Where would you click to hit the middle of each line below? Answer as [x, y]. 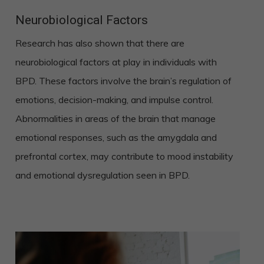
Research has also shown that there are [100, 43]
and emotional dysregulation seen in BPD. [102, 175]
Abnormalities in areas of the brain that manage [115, 118]
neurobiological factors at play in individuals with [116, 62]
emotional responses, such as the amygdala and [116, 137]
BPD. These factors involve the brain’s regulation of [123, 81]
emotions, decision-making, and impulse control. [114, 100]
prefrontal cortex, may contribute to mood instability [124, 156]
